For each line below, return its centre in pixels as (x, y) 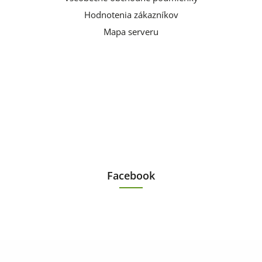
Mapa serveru (131, 32)
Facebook (131, 176)
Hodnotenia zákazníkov (131, 15)
